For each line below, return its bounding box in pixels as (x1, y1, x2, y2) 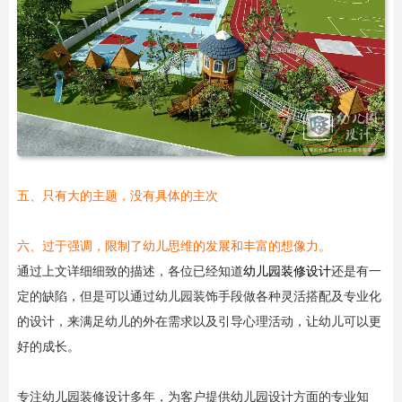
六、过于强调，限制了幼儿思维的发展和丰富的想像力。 (16, 239, 331, 253)
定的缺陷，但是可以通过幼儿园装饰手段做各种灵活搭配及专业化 (16, 289, 381, 303)
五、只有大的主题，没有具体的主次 (16, 188, 218, 203)
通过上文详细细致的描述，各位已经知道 (16, 264, 243, 278)
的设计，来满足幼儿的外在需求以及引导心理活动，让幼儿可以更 (16, 314, 381, 328)
